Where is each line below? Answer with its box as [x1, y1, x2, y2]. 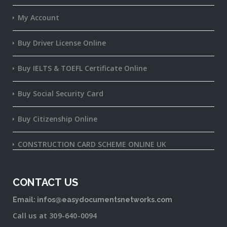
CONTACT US [13, 176, 78, 188]
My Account [18, 12, 59, 22]
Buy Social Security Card [18, 88, 103, 98]
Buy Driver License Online [18, 37, 106, 48]
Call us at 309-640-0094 [13, 210, 97, 220]
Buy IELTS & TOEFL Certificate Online [18, 63, 147, 73]
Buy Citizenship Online [18, 113, 97, 124]
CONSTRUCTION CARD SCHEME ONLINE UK [18, 139, 166, 149]
